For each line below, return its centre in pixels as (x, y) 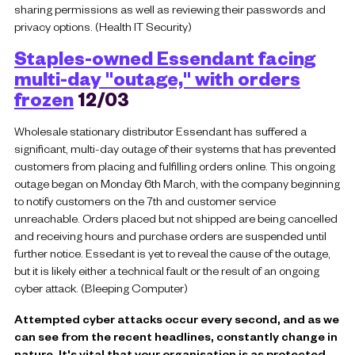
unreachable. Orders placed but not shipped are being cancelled (176, 218)
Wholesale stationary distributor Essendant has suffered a (160, 131)
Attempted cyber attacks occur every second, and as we (177, 318)
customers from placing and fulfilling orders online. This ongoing (175, 166)
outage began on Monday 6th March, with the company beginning (177, 183)
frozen (44, 99)
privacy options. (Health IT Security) (103, 27)
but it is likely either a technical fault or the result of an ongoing (167, 271)
